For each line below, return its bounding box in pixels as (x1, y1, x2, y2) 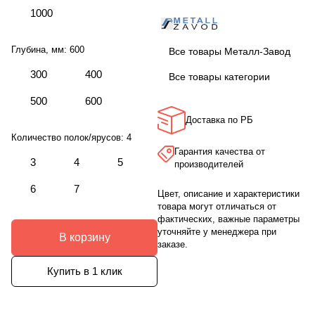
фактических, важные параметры (157, 213, 300, 224)
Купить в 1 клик (46, 265, 122, 278)
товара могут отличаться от (157, 200, 276, 212)
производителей (174, 158, 243, 169)
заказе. (157, 238, 188, 250)
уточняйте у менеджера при (157, 226, 276, 237)
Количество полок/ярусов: (11, 131, 127, 143)
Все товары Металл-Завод (169, 45, 290, 57)
